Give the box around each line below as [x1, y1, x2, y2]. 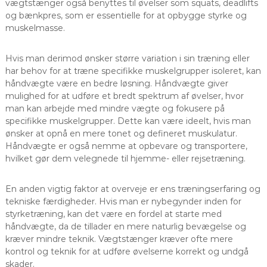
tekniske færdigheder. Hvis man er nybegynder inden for [5, 195, 241, 207]
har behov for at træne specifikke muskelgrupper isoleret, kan [5, 65, 261, 76]
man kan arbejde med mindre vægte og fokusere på [5, 103, 225, 114]
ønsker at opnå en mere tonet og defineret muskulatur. [5, 128, 237, 139]
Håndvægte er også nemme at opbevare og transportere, [5, 140, 247, 151]
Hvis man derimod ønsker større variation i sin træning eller [5, 52, 250, 64]
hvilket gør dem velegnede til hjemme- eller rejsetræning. [5, 153, 246, 164]
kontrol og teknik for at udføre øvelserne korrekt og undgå [5, 246, 249, 257]
